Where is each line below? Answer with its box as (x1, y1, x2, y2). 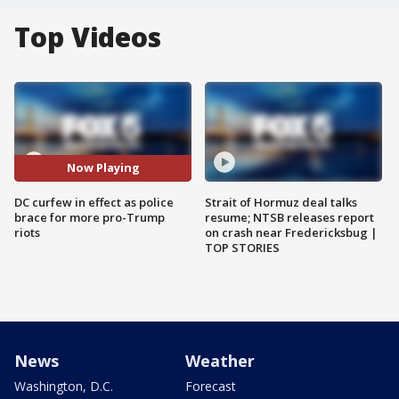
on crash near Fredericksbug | (205, 224, 378, 240)
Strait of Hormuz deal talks (205, 193, 357, 210)
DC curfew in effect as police (14, 193, 174, 210)
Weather (185, 349, 255, 371)
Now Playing (66, 159, 140, 176)
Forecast (185, 377, 236, 395)
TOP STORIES (205, 239, 280, 256)
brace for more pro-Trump (14, 208, 165, 225)
